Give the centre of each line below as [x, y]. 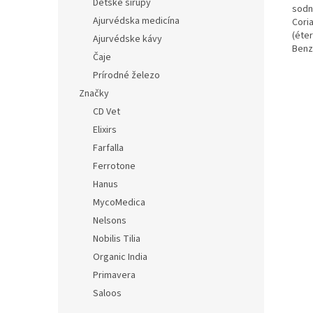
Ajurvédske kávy [128, 39]
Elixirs [105, 130]
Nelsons [110, 221]
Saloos [107, 293]
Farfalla [108, 148]
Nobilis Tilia [117, 239]
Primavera [114, 275]
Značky [94, 94]
